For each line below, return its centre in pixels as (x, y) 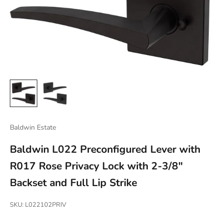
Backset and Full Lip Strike (73, 183)
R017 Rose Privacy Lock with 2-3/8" (96, 166)
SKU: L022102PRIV (38, 205)
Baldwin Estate (33, 128)
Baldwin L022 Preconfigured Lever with (105, 150)
